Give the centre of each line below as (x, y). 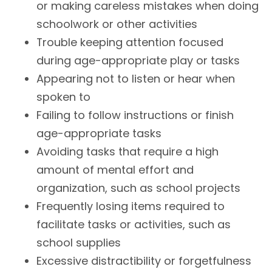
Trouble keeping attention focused (130, 42)
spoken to (63, 97)
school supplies (79, 242)
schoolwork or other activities (117, 24)
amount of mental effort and (115, 169)
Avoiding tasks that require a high (127, 151)
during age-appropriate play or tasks (138, 60)
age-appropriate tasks (99, 133)
